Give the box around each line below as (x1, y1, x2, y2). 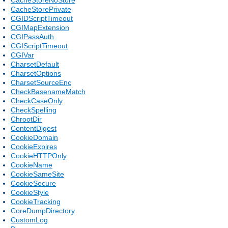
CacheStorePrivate (11, 5, 71, 13)
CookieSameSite (11, 169, 64, 178)
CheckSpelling (11, 105, 56, 114)
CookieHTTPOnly (11, 151, 67, 160)
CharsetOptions (11, 69, 61, 77)
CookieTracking (11, 197, 61, 206)
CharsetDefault (11, 60, 59, 68)
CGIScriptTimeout (11, 41, 68, 50)
